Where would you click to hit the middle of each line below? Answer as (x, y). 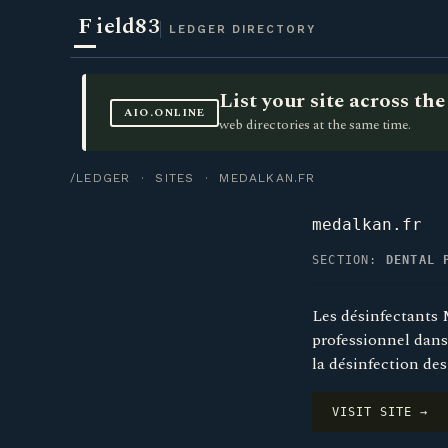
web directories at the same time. (315, 125)
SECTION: (349, 260)
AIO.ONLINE (164, 112)
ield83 (128, 26)
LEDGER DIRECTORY (242, 29)
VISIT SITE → (380, 412)
